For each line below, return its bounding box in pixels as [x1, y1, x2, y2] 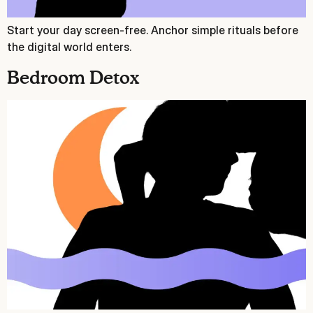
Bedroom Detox [7, 69, 139, 88]
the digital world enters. [7, 40, 131, 54]
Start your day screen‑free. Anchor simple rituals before [7, 23, 298, 38]
